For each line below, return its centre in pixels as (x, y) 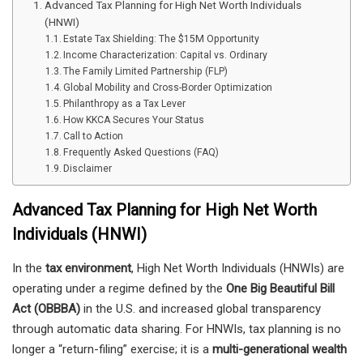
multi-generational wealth (280, 349)
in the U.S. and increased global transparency (201, 308)
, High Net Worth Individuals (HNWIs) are (238, 268)
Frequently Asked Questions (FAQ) (141, 152)
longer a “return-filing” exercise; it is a (112, 349)
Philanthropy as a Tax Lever (125, 103)
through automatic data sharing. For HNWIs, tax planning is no (177, 329)
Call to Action (94, 136)
